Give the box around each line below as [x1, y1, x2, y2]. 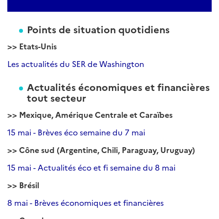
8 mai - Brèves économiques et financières [7, 197, 164, 208]
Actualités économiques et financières [27, 80, 210, 93]
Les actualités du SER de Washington [7, 58, 146, 69]
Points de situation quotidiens [27, 22, 170, 36]
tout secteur [27, 90, 86, 104]
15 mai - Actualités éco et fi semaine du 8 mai [7, 162, 175, 173]
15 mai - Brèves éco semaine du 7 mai [7, 127, 145, 137]
